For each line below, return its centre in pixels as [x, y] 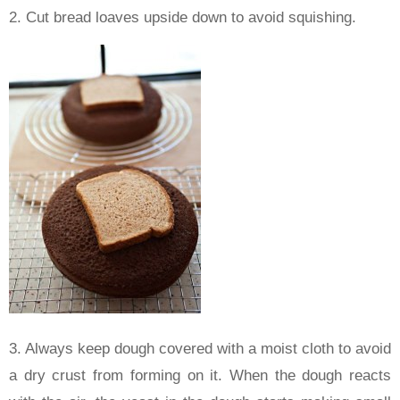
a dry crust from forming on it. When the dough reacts [200, 375]
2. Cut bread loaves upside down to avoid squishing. [183, 17]
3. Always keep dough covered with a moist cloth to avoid [200, 348]
